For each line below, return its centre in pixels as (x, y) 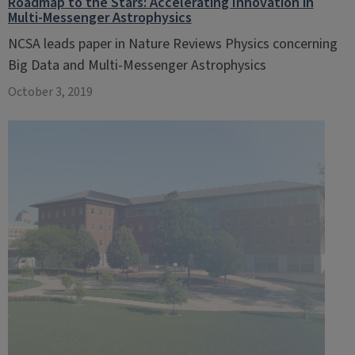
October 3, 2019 (50, 92)
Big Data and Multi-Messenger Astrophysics (137, 65)
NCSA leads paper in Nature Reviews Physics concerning (172, 44)
